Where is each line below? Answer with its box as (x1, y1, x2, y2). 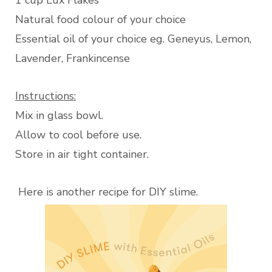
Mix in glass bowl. (15, 108, 103, 123)
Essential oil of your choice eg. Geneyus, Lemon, (15, 32, 251, 47)
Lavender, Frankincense (15, 51, 130, 66)
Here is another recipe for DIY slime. (15, 185, 198, 200)
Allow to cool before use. (15, 127, 141, 143)
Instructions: (15, 89, 76, 104)
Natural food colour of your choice (15, 12, 186, 27)
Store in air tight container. (15, 147, 149, 162)
